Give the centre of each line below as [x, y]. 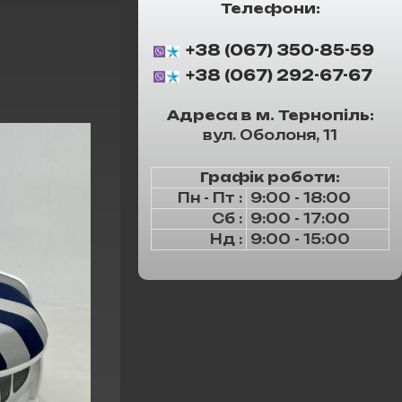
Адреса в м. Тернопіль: [270, 116]
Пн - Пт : [210, 198]
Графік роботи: [270, 178]
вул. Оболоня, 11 [270, 135]
